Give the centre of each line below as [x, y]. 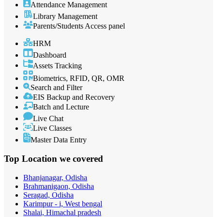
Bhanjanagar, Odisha [55, 177]
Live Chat [48, 119]
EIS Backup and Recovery [74, 97]
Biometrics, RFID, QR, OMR [79, 78]
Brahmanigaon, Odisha [59, 186]
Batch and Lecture [61, 107]
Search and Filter [56, 88]
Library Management [65, 16]
